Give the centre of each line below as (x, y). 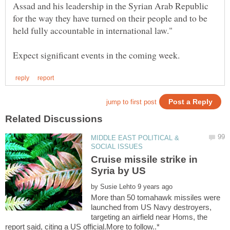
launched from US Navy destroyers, (151, 207)
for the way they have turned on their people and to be (110, 18)
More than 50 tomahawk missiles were (156, 198)
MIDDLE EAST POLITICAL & (135, 138)
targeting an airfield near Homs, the (149, 217)
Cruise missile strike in (145, 160)
